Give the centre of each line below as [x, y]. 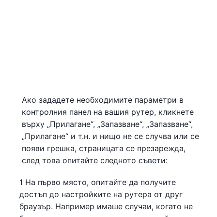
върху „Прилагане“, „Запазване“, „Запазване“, [107, 124]
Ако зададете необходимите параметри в [103, 100]
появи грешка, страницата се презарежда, [104, 148]
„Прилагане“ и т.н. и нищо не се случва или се [110, 136]
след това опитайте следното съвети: [95, 160]
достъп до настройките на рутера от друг [101, 194]
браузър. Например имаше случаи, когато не [106, 206]
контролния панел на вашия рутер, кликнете [108, 112]
